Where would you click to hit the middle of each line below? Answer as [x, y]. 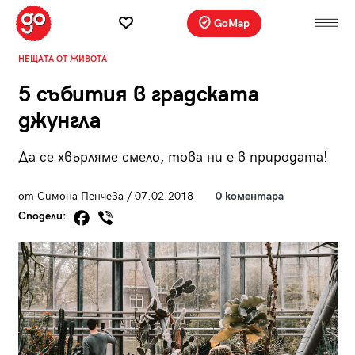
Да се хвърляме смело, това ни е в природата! [173, 157]
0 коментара [249, 196]
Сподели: [44, 216]
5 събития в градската [138, 94]
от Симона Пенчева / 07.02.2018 [105, 196]
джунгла [59, 120]
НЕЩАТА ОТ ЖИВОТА [62, 59]
